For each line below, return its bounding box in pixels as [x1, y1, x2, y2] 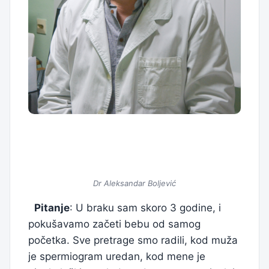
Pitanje [34, 201, 70, 214]
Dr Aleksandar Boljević [93, 178, 176, 188]
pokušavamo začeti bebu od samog [28, 217, 201, 230]
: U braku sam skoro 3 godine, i [70, 201, 221, 214]
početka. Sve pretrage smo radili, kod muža [28, 234, 238, 246]
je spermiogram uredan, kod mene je [28, 250, 205, 262]
